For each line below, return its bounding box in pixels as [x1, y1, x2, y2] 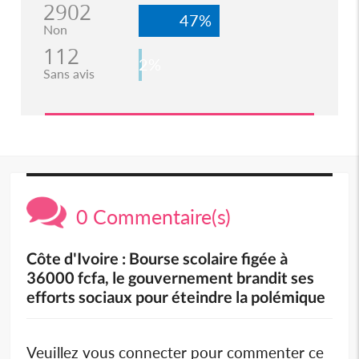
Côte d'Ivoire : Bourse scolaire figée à [26, 248, 288, 268]
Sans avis [42, 65, 95, 81]
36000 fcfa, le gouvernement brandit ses [26, 267, 315, 287]
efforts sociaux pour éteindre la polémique [26, 286, 326, 306]
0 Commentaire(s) [67, 204, 232, 228]
